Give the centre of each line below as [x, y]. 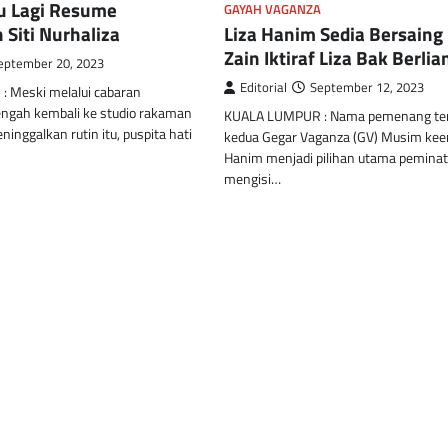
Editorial [263, 87]
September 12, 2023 [367, 87]
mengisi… [252, 178]
